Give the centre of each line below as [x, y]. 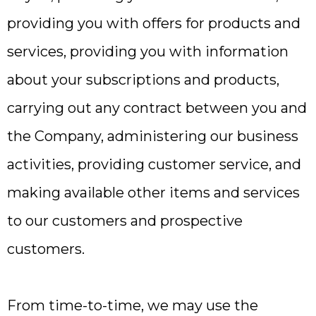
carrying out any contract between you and [157, 108]
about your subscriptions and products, [143, 80]
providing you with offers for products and [154, 23]
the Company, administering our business [153, 136]
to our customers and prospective [125, 221]
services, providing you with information [148, 51]
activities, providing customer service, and [154, 164]
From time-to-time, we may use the [133, 305]
